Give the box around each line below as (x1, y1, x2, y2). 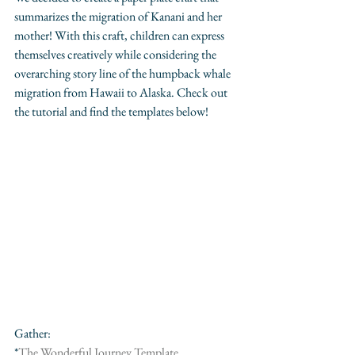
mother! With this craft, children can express (14, 26, 227, 44)
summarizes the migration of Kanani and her (14, 7, 224, 25)
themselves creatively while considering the (14, 45, 219, 63)
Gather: (14, 324, 51, 342)
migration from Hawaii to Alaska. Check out (14, 83, 230, 101)
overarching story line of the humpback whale (14, 64, 233, 82)
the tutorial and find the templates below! (14, 102, 208, 120)
